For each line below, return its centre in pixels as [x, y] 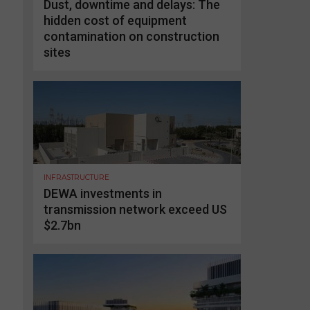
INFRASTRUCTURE [76, 177]
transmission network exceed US [135, 209]
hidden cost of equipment [115, 20]
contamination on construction [131, 36]
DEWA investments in [103, 193]
